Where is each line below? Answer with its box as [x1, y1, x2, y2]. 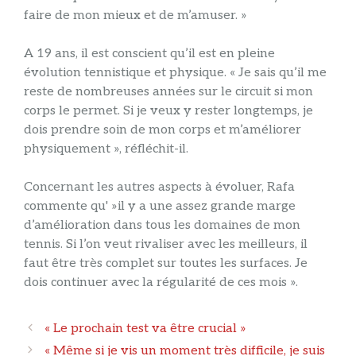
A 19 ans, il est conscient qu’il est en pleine [24, 46, 275, 62]
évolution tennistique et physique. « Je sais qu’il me [24, 65, 327, 81]
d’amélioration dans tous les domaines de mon [24, 218, 300, 234]
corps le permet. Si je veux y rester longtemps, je [24, 103, 313, 119]
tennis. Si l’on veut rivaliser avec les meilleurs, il [24, 237, 308, 253]
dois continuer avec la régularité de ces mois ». [24, 275, 298, 291]
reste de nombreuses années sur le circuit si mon [24, 84, 313, 100]
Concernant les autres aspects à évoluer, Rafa [24, 180, 295, 195]
